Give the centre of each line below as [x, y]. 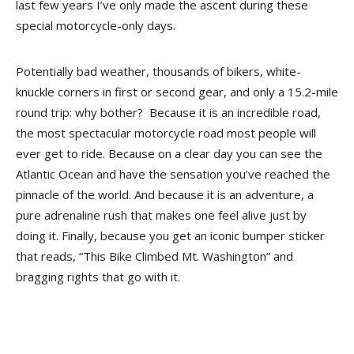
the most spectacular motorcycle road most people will [166, 133]
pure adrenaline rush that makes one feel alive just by [161, 215]
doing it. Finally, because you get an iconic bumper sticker [170, 235]
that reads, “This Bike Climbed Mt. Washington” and [154, 256]
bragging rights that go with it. [98, 277]
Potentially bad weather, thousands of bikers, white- [158, 71]
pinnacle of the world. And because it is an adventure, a [165, 194]
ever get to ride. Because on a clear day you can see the [169, 153]
